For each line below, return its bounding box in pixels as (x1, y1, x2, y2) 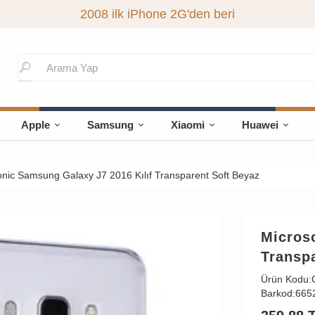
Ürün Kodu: (260, 274, 311, 285)
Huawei (242, 119, 279, 131)
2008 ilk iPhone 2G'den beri (79, 7, 235, 21)
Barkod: (260, 288, 295, 299)
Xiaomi (171, 119, 205, 131)
